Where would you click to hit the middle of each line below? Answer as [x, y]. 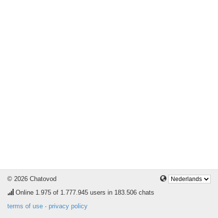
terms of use [25, 206]
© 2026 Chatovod [32, 179]
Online [25, 192]
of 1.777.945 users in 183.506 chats [103, 192]
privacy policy [68, 206]
